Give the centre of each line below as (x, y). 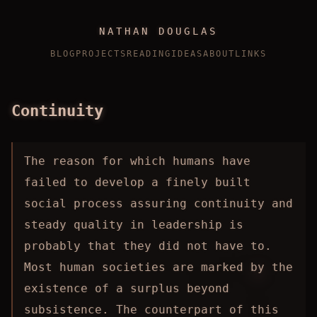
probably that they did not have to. (148, 246)
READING (149, 54)
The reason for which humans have (137, 161)
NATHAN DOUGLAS (158, 31)
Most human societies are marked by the (158, 267)
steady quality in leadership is (134, 225)
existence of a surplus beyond (127, 288)
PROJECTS (101, 54)
